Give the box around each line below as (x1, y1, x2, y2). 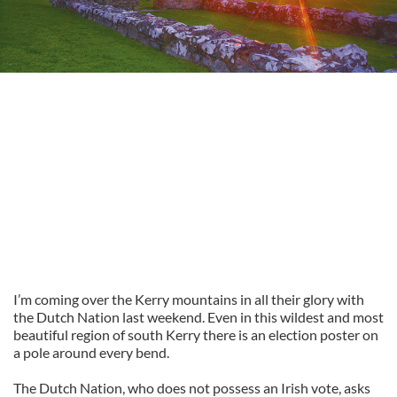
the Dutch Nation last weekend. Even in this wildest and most (13, 308, 384, 325)
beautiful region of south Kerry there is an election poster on (13, 326, 378, 343)
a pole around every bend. (13, 344, 169, 361)
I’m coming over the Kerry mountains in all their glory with (13, 291, 364, 307)
